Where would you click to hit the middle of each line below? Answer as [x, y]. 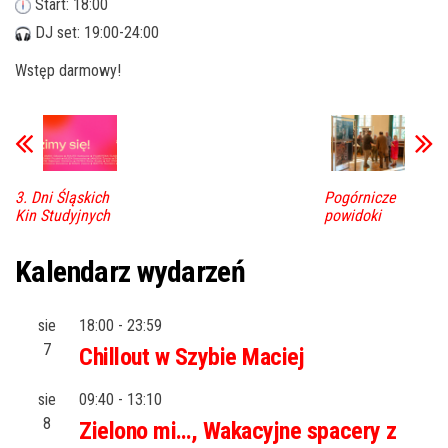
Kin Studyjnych [62, 215]
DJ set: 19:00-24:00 [95, 32]
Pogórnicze [359, 197]
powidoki [352, 215]
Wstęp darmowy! [68, 70]
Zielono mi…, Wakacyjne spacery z [238, 430]
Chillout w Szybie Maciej [192, 356]
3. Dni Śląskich [62, 197]
